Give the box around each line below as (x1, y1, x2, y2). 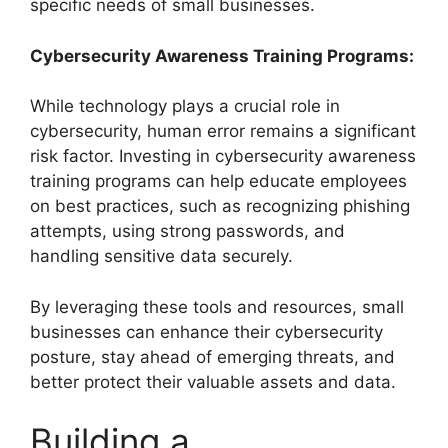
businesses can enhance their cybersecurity (30, 321, 383, 342)
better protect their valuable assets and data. (30, 371, 396, 392)
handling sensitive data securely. (30, 246, 293, 266)
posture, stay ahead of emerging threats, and (30, 346, 395, 367)
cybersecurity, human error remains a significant (30, 121, 416, 141)
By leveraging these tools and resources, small (30, 296, 404, 317)
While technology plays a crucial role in (30, 96, 340, 116)
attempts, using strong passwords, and (30, 221, 345, 241)
